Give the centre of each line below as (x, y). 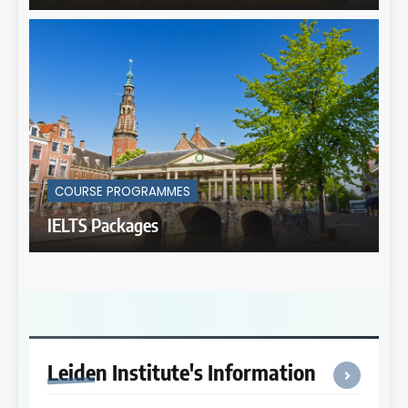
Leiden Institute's (127, 371)
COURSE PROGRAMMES (122, 191)
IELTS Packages (103, 224)
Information (262, 371)
